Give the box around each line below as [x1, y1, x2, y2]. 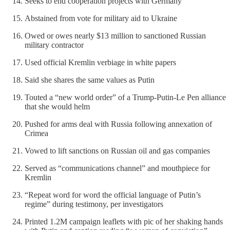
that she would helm [25, 102, 90, 111]
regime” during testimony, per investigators [25, 199, 163, 208]
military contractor [25, 40, 84, 49]
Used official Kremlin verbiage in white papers [25, 57, 176, 67]
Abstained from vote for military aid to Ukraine [25, 13, 177, 23]
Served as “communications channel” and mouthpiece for [25, 163, 210, 172]
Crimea [25, 128, 48, 138]
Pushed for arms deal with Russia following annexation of [25, 119, 212, 128]
